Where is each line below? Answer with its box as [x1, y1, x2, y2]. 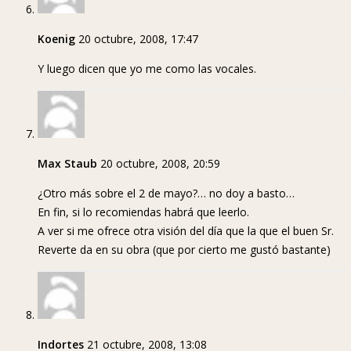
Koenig [38, 31, 75, 47]
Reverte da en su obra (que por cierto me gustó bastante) [38, 242, 331, 258]
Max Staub [38, 156, 97, 172]
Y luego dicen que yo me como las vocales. [38, 61, 256, 77]
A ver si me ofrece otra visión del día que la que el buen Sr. [38, 223, 334, 239]
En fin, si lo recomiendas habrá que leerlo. [38, 204, 249, 220]
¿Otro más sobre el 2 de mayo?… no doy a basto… [38, 186, 295, 201]
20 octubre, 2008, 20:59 [100, 156, 220, 172]
